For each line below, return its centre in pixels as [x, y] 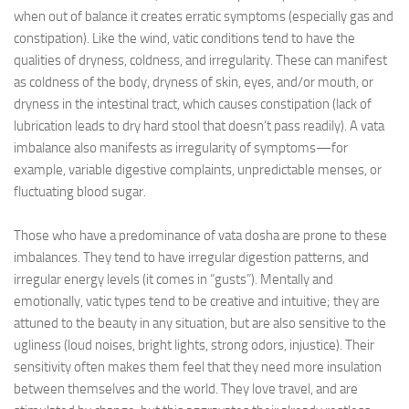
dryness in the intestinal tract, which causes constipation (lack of [193, 104]
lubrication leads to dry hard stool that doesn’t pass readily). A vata [199, 126]
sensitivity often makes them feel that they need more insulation [198, 367]
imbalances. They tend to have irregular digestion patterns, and [191, 257]
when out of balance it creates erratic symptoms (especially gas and [204, 16]
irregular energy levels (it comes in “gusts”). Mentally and [173, 279]
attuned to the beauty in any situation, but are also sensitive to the [200, 323]
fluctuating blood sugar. [80, 192]
